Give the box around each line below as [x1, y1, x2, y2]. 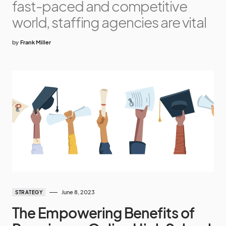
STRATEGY [15, 189, 42, 195]
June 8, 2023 [62, 189, 95, 195]
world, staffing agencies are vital [12, 13, 206, 31]
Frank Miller [20, 39, 51, 45]
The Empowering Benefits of [12, 204, 195, 221]
